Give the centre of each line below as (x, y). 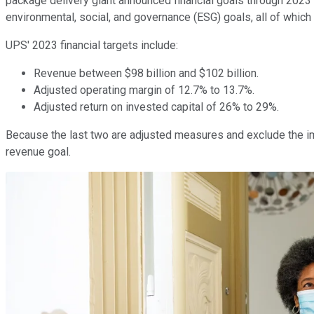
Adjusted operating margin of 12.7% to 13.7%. (144, 90)
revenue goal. (38, 151)
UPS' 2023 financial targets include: (92, 45)
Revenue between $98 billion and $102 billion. (146, 73)
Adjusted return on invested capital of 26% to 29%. (156, 107)
